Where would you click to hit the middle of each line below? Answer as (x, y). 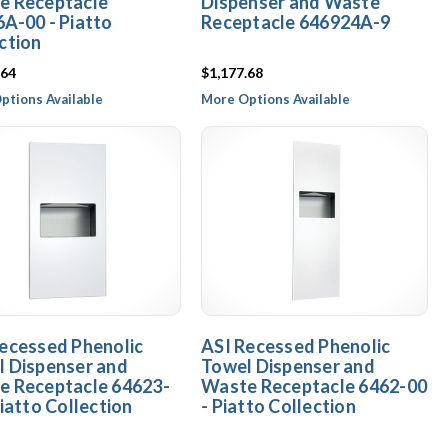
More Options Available (275, 99)
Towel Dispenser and (288, 366)
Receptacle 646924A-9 (295, 22)
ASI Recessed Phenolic (296, 346)
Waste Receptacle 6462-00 (314, 386)
